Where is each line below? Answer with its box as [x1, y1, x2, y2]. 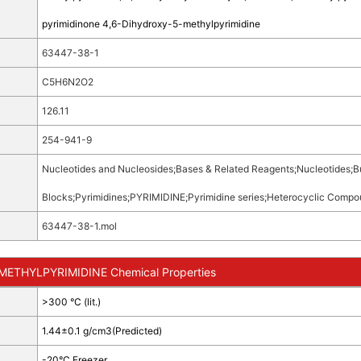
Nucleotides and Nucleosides [41, 163, 173, 175]
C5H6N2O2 [41, 76, 93, 88]
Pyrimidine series [187, 191, 264, 203]
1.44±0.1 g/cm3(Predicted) [41, 325, 162, 337]
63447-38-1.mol [41, 220, 117, 232]
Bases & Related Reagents [175, 163, 294, 175]
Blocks [41, 191, 73, 203]
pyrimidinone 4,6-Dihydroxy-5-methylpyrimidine [41, 18, 260, 30]
